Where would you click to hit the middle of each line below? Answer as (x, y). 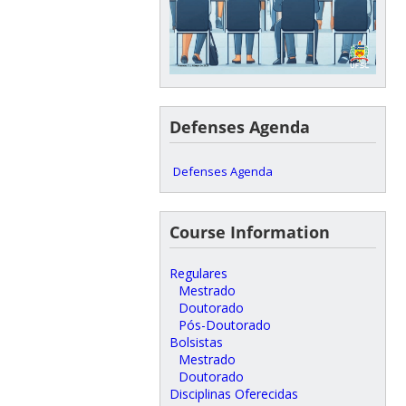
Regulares (198, 274)
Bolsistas (196, 343)
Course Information (249, 232)
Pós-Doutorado (224, 325)
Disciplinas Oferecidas (233, 394)
